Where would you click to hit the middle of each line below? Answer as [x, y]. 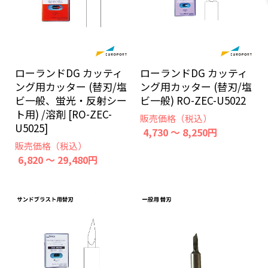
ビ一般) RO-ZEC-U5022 [193, 100]
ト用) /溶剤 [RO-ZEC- [63, 114]
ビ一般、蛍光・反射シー [71, 100]
